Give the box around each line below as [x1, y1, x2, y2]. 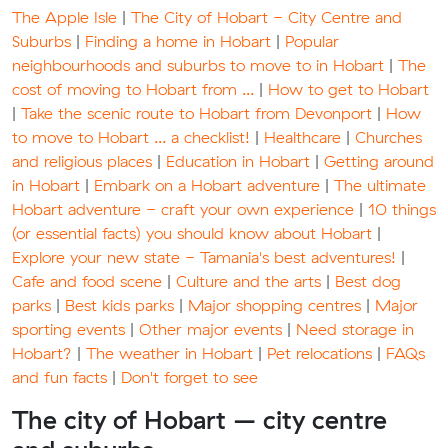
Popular [285, 31, 339, 51]
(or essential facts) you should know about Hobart [12, 223, 372, 243]
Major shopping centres [188, 295, 361, 315]
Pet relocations [267, 343, 372, 363]
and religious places [12, 151, 152, 171]
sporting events [12, 319, 125, 339]
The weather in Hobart [86, 343, 253, 363]
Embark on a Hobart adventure [94, 175, 320, 195]
